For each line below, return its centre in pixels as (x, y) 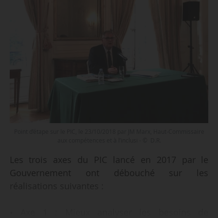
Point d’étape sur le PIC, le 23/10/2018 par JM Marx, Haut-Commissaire (109, 131)
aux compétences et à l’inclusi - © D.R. (109, 140)
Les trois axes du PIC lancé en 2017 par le (109, 160)
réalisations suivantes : (56, 186)
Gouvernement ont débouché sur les (109, 173)
